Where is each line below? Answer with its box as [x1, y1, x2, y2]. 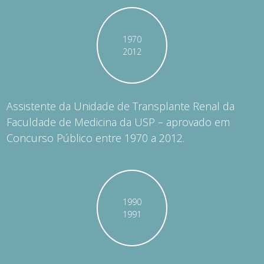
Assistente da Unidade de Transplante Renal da [6, 99, 235, 113]
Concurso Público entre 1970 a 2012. [6, 131, 185, 145]
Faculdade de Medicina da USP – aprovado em [6, 115, 230, 129]
